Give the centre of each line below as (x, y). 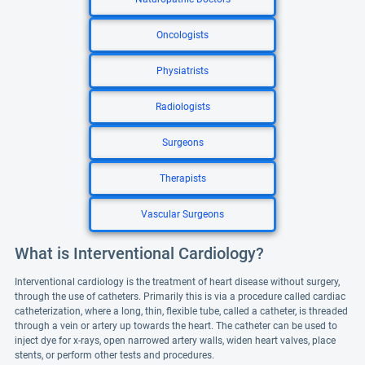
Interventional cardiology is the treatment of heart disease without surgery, (177, 282)
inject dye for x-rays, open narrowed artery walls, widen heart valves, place (175, 341)
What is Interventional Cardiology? (139, 253)
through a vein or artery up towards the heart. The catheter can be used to (176, 326)
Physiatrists (182, 71)
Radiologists (182, 107)
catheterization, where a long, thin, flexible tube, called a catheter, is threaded (181, 311)
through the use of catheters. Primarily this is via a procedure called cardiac (180, 297)
